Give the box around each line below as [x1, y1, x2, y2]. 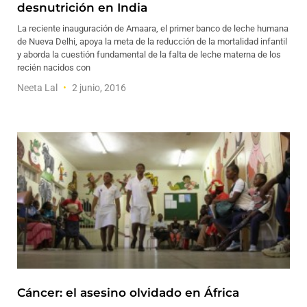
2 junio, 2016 [70, 82, 126, 93]
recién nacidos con [17, 62, 90, 73]
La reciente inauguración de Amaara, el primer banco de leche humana [17, 23, 288, 34]
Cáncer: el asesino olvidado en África [17, 286, 239, 299]
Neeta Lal [17, 82, 60, 93]
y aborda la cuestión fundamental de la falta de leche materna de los [17, 49, 281, 60]
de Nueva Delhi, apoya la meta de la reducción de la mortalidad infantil [17, 36, 287, 47]
